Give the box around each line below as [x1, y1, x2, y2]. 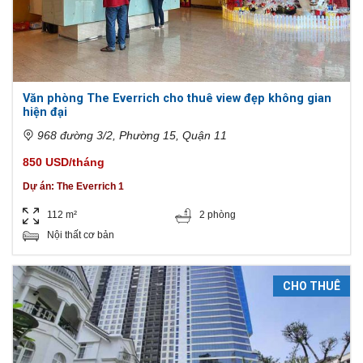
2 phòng [199, 209, 237, 220]
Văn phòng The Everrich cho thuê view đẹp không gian [23, 92, 331, 105]
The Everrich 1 [57, 181, 124, 192]
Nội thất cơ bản [47, 229, 114, 241]
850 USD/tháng [23, 156, 105, 169]
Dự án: [23, 181, 54, 192]
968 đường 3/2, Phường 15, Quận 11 [37, 129, 227, 142]
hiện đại [23, 105, 67, 119]
